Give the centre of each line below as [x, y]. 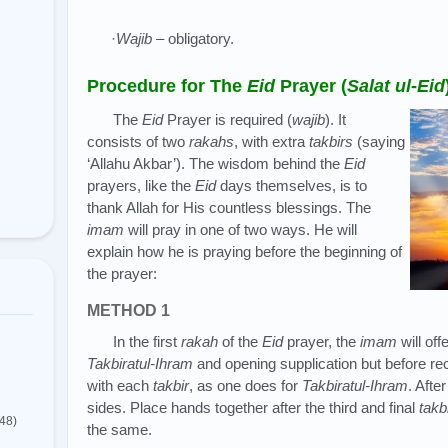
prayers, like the [141, 185]
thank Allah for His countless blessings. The [229, 207]
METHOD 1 [128, 310]
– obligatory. [193, 38]
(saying [379, 141]
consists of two [138, 141]
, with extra [271, 141]
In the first [147, 342]
